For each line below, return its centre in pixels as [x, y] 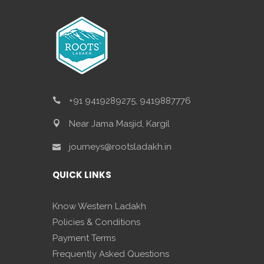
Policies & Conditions [96, 222]
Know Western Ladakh [99, 206]
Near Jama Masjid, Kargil [118, 123]
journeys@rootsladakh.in [119, 146]
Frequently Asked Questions [111, 254]
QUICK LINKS [82, 174]
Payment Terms [84, 238]
